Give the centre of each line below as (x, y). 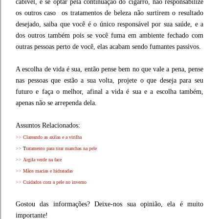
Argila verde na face (42, 159)
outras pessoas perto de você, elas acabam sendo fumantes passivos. (108, 46)
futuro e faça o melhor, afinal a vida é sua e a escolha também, (109, 91)
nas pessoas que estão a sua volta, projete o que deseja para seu (109, 80)
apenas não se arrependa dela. (57, 103)
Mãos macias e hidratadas (48, 171)
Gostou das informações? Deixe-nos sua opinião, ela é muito (109, 204)
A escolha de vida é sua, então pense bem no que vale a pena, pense (109, 69)
